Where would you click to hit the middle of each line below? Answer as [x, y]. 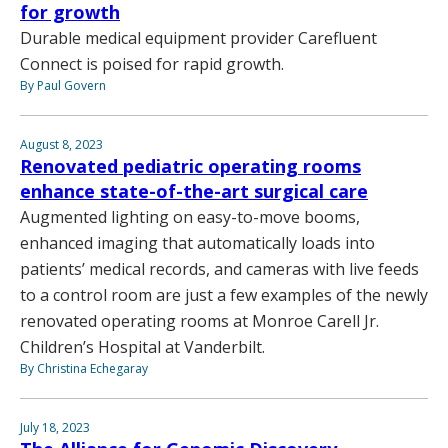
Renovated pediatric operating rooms [190, 166]
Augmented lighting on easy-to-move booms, [190, 217]
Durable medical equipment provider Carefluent [198, 38]
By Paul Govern [63, 86]
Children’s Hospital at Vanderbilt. [142, 347]
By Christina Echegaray [84, 369]
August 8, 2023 [61, 145]
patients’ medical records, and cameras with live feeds [219, 269]
